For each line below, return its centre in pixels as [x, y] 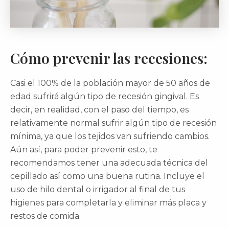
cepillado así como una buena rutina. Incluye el [107, 176]
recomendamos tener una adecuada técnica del [109, 163]
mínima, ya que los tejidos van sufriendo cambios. [110, 136]
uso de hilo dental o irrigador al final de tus [98, 189]
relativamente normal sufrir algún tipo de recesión [113, 123]
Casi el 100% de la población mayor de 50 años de [110, 83]
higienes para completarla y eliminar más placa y [108, 202]
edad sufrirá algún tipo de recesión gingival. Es [105, 96]
